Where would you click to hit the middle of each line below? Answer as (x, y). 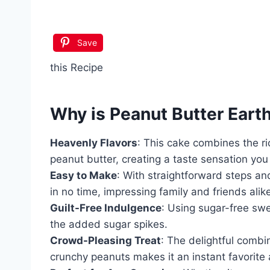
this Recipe (77, 67)
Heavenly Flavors (94, 143)
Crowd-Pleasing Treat (105, 240)
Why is (80, 114)
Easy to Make (83, 175)
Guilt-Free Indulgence (106, 208)
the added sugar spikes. (109, 224)
